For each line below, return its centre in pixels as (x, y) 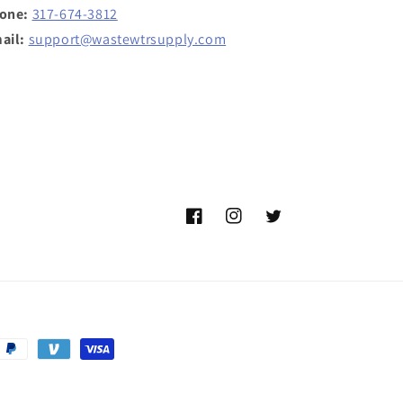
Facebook (214, 225)
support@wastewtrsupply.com (127, 39)
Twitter (286, 225)
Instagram (255, 225)
